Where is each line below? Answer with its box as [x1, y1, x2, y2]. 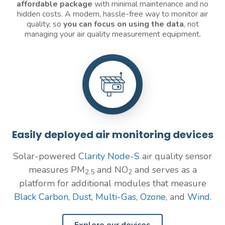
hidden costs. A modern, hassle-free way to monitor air [17, 9, 208, 20]
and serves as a [132, 164, 197, 176]
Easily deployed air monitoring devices [12, 128, 213, 142]
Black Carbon [14, 191, 68, 203]
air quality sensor [140, 150, 212, 162]
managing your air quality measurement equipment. [24, 29, 201, 40]
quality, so [26, 19, 63, 30]
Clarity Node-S [78, 150, 140, 162]
